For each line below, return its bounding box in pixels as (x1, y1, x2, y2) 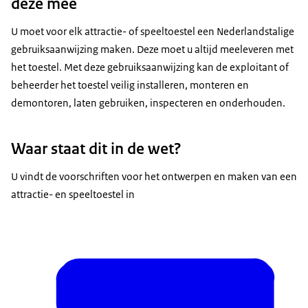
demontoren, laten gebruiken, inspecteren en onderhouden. (11, 96, 285, 109)
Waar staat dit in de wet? (11, 138, 181, 159)
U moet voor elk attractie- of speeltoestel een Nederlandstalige (11, 24, 294, 38)
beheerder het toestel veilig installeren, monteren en (11, 78, 249, 91)
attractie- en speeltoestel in (11, 188, 135, 201)
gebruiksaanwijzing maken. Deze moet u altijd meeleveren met (11, 42, 294, 56)
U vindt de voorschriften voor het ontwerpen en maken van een (11, 170, 297, 184)
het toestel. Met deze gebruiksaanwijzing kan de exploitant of (11, 60, 289, 74)
